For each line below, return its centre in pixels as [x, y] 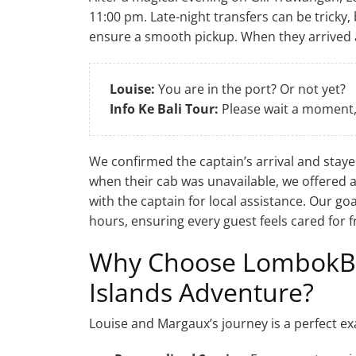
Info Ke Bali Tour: [164, 108]
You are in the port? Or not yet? [250, 89]
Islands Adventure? [201, 292]
